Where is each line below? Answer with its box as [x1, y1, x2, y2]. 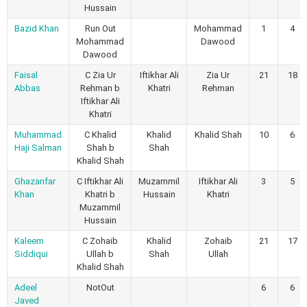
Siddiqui [14, 248, 48, 259]
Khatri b [85, 188, 115, 199]
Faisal [14, 69, 38, 80]
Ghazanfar [14, 175, 56, 186]
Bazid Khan [14, 23, 59, 34]
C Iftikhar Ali [77, 175, 123, 186]
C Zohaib [82, 235, 118, 246]
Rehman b [80, 82, 120, 93]
